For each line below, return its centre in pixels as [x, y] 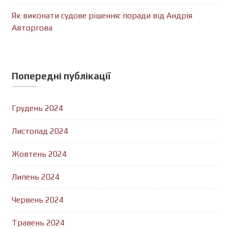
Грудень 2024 [37, 108]
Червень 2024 [37, 200]
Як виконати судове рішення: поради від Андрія [102, 16]
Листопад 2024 [40, 131]
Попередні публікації [61, 76]
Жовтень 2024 [39, 154]
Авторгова [32, 28]
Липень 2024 [35, 177]
